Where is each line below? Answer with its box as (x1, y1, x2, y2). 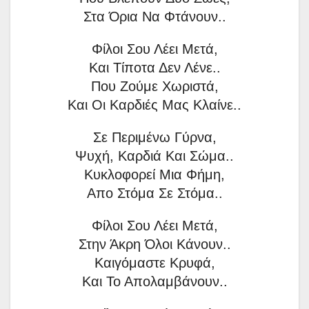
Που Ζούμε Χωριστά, (90, 79, 219, 94)
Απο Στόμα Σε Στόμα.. (86, 186, 223, 201)
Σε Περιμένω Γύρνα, (92, 130, 217, 146)
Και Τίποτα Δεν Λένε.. (88, 60, 221, 76)
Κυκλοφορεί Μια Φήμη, (84, 167, 225, 183)
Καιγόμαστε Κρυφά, (94, 255, 215, 271)
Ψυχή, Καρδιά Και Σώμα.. (75, 148, 234, 164)
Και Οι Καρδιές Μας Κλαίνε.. (68, 97, 241, 113)
